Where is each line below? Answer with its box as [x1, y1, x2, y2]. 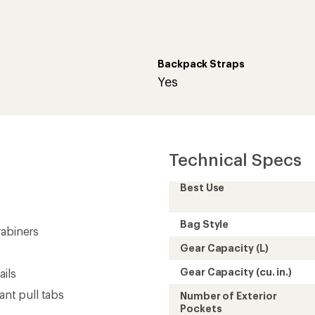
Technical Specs [169, 149, 302, 169]
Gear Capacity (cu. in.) [180, 266, 292, 278]
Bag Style [180, 218, 229, 230]
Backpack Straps [157, 58, 245, 70]
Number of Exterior [180, 290, 277, 302]
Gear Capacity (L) [180, 242, 269, 254]
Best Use [180, 181, 225, 193]
